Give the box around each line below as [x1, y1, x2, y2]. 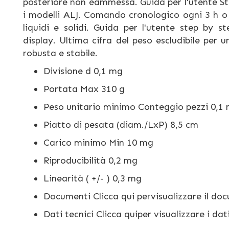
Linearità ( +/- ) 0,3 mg [43, 173, 142, 184]
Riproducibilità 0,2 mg [43, 155, 138, 166]
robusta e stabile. [23, 48, 98, 59]
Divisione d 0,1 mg [43, 65, 123, 77]
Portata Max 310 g [43, 83, 125, 95]
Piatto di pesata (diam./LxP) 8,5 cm [43, 119, 198, 130]
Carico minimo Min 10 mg [43, 137, 153, 148]
